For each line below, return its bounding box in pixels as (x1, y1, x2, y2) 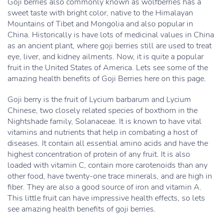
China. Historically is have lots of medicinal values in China (7, 29, 214, 40)
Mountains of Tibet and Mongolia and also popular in (7, 18, 193, 29)
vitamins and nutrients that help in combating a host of (7, 127, 198, 138)
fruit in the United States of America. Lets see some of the (7, 62, 208, 73)
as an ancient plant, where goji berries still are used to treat (7, 40, 212, 51)
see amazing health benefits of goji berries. (7, 204, 156, 215)
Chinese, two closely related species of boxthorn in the (7, 105, 198, 116)
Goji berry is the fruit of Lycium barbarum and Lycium (7, 94, 191, 105)
